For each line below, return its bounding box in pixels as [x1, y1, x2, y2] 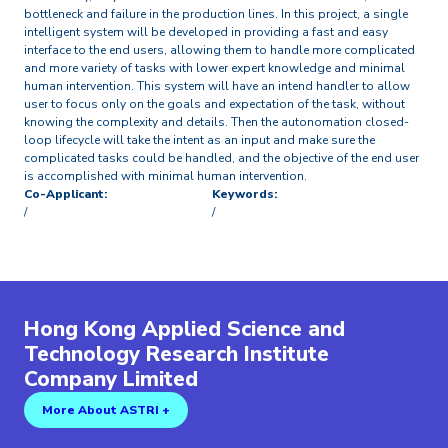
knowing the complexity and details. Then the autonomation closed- [24, 113, 409, 130]
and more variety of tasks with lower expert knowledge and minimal [24, 59, 405, 76]
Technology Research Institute [24, 339, 329, 368]
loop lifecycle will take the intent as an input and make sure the [24, 131, 375, 148]
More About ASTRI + [42, 401, 170, 418]
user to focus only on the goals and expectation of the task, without [24, 95, 405, 112]
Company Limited [24, 364, 198, 393]
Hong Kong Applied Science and [24, 314, 345, 343]
